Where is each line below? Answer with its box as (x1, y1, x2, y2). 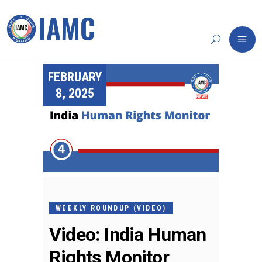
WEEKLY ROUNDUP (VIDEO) (56, 204, 167, 212)
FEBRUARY (48, 70, 102, 84)
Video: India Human (49, 223, 206, 246)
